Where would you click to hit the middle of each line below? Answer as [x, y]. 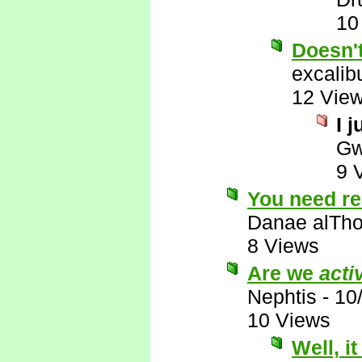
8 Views [283, 246]
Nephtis [282, 297]
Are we [283, 273]
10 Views [289, 320]
